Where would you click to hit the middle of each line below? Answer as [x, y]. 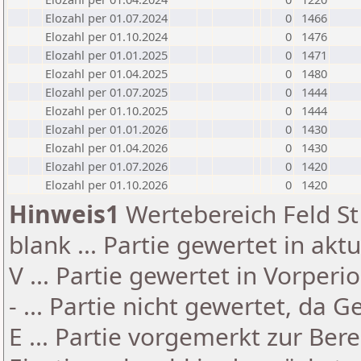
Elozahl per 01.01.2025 [106, 55]
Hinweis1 [64, 214]
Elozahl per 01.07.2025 [106, 92]
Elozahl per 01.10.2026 [106, 185]
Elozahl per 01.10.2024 [106, 36]
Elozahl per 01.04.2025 [106, 73]
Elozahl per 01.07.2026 [106, 166]
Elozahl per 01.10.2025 [106, 110]
